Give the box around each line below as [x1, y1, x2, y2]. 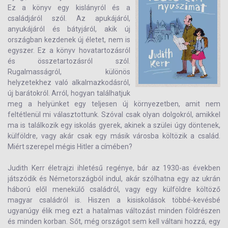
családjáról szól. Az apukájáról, [8, 14, 130, 22]
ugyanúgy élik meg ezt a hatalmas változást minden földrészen [8, 207, 220, 215]
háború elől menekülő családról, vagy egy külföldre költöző [8, 185, 220, 193]
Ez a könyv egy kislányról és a [8, 4, 130, 12]
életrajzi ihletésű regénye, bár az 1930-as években [44, 164, 220, 172]
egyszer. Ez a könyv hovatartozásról [8, 46, 130, 54]
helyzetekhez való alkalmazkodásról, [8, 78, 130, 87]
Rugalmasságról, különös [8, 68, 130, 76]
